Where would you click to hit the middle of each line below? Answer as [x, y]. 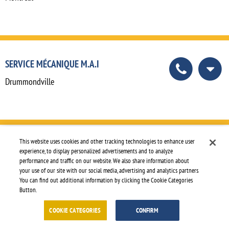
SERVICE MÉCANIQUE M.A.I [52, 63]
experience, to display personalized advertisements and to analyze [96, 151]
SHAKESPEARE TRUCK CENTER [58, 148]
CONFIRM [147, 210]
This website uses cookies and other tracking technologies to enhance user [107, 141]
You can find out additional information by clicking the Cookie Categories [106, 180]
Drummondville [30, 81]
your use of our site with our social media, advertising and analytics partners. [109, 170]
